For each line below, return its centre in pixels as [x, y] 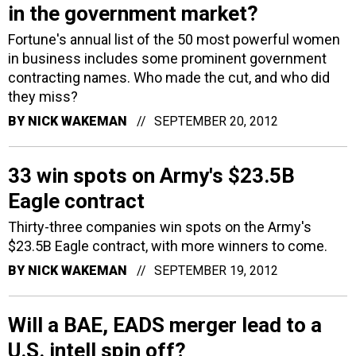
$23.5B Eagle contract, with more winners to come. [168, 246]
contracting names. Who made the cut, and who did [169, 77]
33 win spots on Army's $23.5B [151, 176]
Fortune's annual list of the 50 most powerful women [174, 39]
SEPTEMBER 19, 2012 [216, 271]
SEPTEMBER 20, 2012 [216, 121]
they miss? [43, 97]
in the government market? [133, 14]
